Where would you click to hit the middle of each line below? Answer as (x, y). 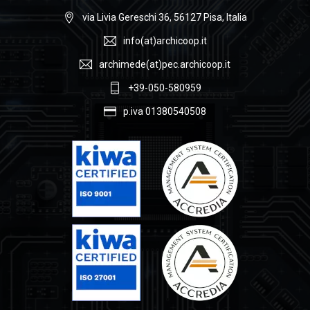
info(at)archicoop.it (165, 40)
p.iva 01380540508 (165, 111)
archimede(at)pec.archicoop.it (165, 64)
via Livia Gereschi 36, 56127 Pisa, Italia (165, 17)
